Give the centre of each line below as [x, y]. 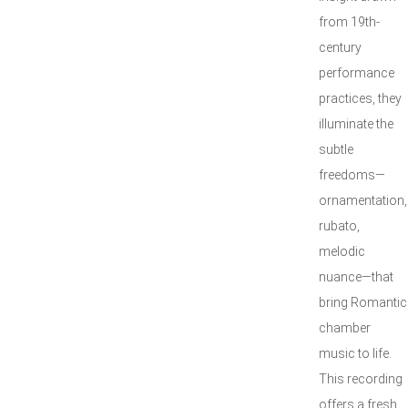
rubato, [339, 226]
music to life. [355, 353]
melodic [342, 251]
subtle [336, 149]
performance [357, 73]
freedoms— [352, 175]
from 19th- [349, 22]
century [340, 47]
